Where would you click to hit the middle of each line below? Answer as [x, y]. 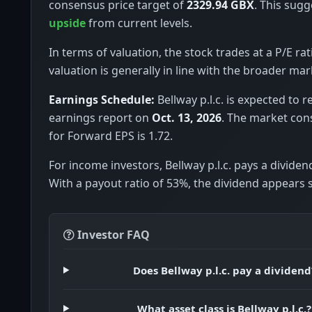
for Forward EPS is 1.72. [111, 135]
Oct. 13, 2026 [187, 117]
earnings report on [100, 117]
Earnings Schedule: [102, 99]
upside [67, 23]
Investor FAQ [112, 234]
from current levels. [139, 23]
